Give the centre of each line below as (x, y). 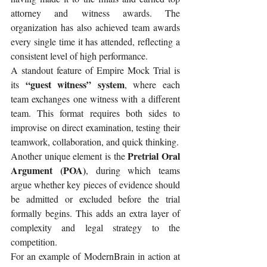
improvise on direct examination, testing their (95, 128)
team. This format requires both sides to (95, 113)
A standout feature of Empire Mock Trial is (95, 70)
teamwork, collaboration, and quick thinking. (95, 142)
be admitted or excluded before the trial (95, 199)
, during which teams (133, 170)
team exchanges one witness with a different (95, 99)
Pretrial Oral (154, 156)
